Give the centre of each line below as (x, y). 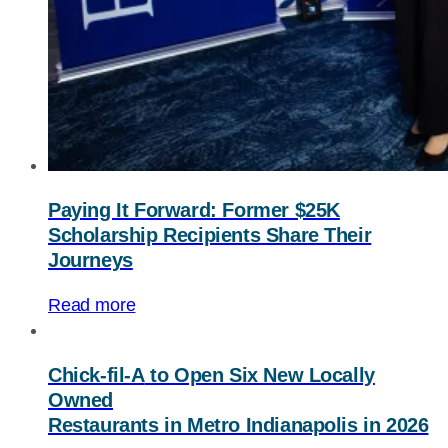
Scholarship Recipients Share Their (210, 234)
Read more (92, 304)
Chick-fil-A (96, 374)
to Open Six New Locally (259, 374)
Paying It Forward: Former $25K (194, 209)
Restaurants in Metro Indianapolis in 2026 (238, 424)
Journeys (90, 259)
